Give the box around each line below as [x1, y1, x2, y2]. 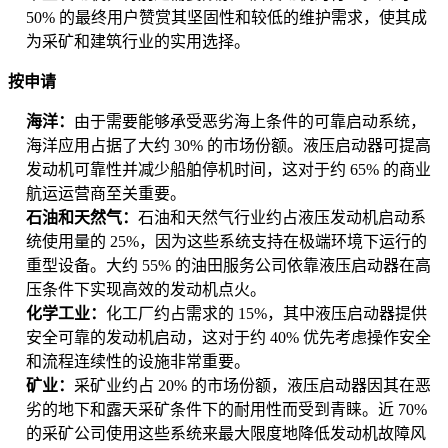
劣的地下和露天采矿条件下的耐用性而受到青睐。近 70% [26, 401, 427, 419]
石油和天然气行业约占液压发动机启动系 [138, 209, 426, 227]
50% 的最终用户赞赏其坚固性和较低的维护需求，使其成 [26, 9, 427, 27]
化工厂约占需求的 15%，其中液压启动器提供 [106, 305, 427, 323]
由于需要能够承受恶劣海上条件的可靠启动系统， [74, 113, 426, 131]
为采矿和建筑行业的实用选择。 [26, 33, 250, 51]
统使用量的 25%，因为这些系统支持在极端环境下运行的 [26, 233, 427, 251]
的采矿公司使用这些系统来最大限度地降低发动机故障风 [26, 425, 426, 443]
